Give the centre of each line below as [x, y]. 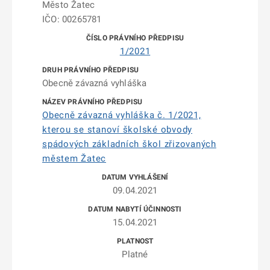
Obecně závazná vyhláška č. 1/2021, [122, 115]
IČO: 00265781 [72, 19]
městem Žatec [74, 159]
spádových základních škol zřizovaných [129, 144]
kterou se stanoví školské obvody [117, 130]
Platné [135, 254]
